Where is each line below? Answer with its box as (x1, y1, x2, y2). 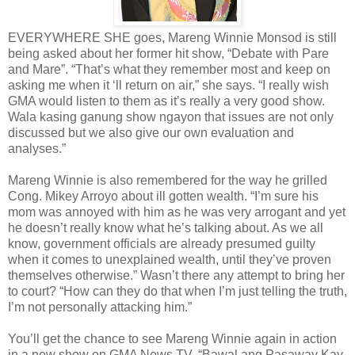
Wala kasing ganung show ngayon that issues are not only (8, 109, 334, 124)
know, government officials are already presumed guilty (8, 236, 315, 250)
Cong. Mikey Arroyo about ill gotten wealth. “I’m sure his (8, 189, 319, 203)
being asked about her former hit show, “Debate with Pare (8, 46, 329, 60)
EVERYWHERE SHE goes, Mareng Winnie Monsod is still (8, 30, 337, 44)
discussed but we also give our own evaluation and (8, 125, 294, 139)
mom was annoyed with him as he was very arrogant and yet (8, 204, 345, 219)
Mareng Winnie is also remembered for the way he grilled (8, 173, 327, 187)
